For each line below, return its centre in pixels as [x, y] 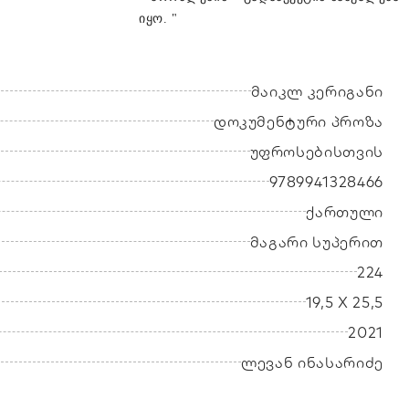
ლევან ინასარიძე [312, 362]
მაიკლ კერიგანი [317, 91]
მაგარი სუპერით [316, 241]
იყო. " [158, 19]
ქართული [345, 211]
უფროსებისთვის [316, 151]
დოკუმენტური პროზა [298, 121]
